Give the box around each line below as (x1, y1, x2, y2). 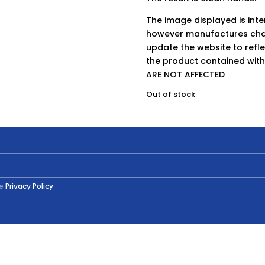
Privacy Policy (5, 181, 54, 191)
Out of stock (146, 89, 196, 100)
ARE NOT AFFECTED (146, 69, 225, 80)
